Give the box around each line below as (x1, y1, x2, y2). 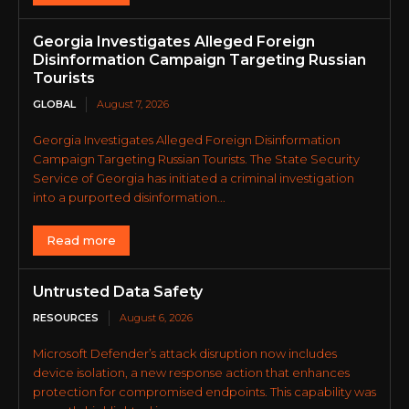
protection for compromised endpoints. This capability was (33, 384, 376, 399)
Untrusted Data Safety (33, 283, 203, 300)
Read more (47, 233, 116, 247)
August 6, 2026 (120, 311, 193, 324)
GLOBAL (33, 98, 76, 110)
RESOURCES (33, 311, 99, 324)
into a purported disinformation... (33, 190, 225, 204)
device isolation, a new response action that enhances (33, 365, 350, 380)
